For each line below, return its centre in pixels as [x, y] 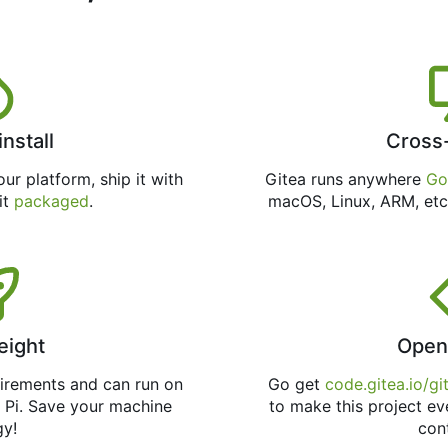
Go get [296, 384]
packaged [51, 201]
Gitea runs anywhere [345, 179]
